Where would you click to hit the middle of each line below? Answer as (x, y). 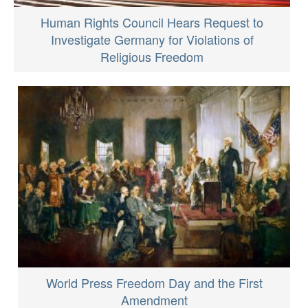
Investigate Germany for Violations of (152, 39)
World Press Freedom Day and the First (154, 282)
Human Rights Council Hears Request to (152, 22)
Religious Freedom (152, 56)
